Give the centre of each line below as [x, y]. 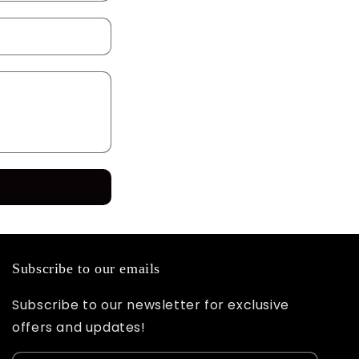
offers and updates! [79, 328]
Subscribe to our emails [86, 269]
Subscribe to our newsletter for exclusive [151, 305]
